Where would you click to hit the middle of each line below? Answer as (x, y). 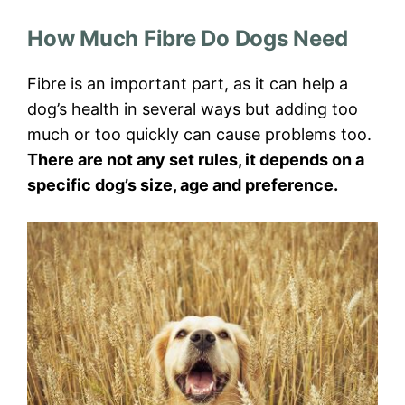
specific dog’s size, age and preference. (183, 185)
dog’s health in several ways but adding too (193, 109)
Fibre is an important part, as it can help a (188, 84)
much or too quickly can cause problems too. (199, 135)
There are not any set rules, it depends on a (196, 160)
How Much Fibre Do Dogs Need (188, 39)
